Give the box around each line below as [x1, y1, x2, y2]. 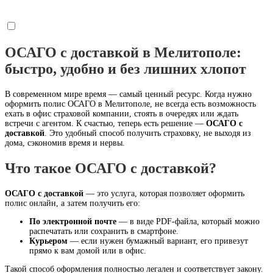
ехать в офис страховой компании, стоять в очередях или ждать [5, 109, 238, 119]
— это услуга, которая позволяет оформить [83, 188, 244, 198]
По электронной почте [29, 216, 116, 226]
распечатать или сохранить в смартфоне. [29, 226, 179, 236]
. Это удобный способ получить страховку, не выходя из [44, 129, 251, 138]
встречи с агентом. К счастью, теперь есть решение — [5, 119, 206, 129]
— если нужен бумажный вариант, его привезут [68, 236, 248, 246]
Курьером [29, 236, 68, 246]
